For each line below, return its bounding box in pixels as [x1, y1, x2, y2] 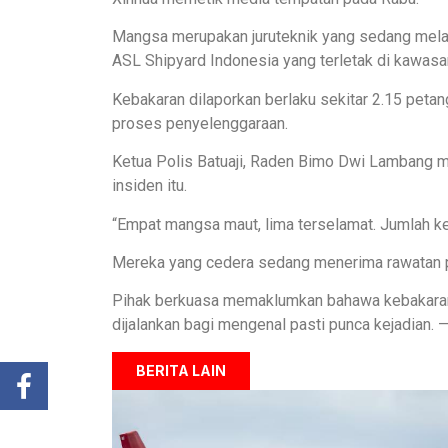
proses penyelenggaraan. [112, 113, 288, 133]
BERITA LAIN [136, 361, 226, 379]
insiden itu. [112, 176, 187, 196]
